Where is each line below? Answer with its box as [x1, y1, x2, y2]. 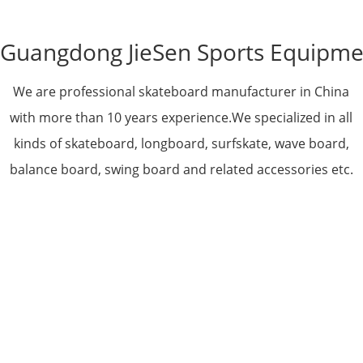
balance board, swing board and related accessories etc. [9, 160, 353, 178]
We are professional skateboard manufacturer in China [13, 83, 350, 100]
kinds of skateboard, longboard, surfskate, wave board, [13, 135, 349, 152]
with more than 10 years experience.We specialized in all [10, 109, 353, 126]
